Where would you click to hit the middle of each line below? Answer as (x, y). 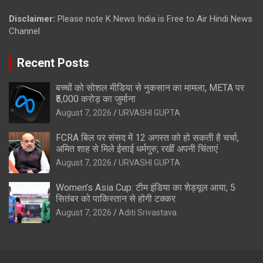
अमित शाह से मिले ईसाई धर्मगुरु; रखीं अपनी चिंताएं (137, 149)
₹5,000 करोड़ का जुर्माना (96, 99)
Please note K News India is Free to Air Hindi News (155, 18)
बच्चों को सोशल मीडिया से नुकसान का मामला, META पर (150, 87)
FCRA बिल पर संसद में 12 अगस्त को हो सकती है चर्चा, (147, 137)
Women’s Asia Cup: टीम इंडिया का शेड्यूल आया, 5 (146, 187)
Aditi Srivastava (148, 212)
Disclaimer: (33, 18)
